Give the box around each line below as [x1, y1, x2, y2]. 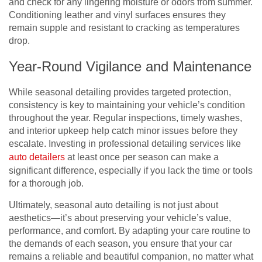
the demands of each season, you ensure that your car [9, 238, 232, 249]
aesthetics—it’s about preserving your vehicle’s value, [9, 212, 231, 223]
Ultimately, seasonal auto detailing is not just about [9, 199, 218, 210]
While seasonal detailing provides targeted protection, [9, 87, 231, 97]
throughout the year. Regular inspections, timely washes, [9, 112, 242, 123]
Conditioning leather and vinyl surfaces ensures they [9, 9, 226, 20]
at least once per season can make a [65, 151, 219, 162]
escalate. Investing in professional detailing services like [9, 138, 241, 149]
